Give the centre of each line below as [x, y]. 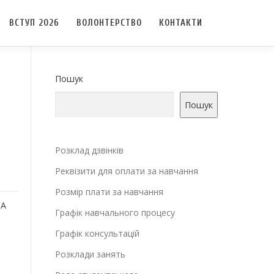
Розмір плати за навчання [109, 192]
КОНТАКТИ [181, 23]
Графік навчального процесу [115, 213]
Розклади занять [90, 254]
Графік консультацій [97, 233]
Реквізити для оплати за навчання [127, 171]
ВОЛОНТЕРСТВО [109, 23]
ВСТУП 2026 [34, 23]
